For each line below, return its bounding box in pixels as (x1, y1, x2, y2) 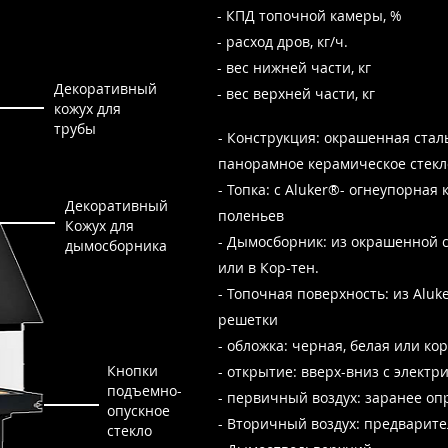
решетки (218, 310, 278, 329)
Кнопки (107, 361, 158, 380)
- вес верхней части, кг (217, 84, 375, 103)
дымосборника (65, 236, 167, 255)
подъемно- (107, 381, 182, 400)
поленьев (218, 206, 284, 225)
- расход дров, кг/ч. (217, 32, 348, 51)
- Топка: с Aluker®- (218, 180, 345, 199)
